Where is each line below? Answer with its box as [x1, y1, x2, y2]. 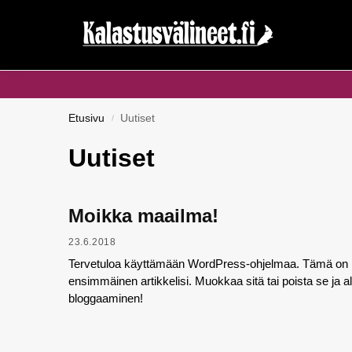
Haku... [22, 13, 79, 33]
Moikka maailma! [68, 205, 218, 226]
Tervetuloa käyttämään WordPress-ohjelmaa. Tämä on [68, 256, 348, 270]
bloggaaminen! [68, 291, 143, 305]
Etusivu [68, 112, 104, 124]
